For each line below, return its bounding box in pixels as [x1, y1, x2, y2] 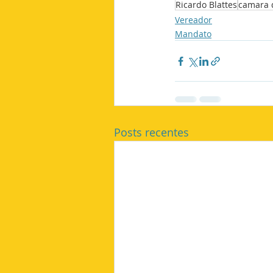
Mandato [175, 28, 211, 40]
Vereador [175, 14, 212, 26]
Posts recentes [114, 125, 189, 140]
